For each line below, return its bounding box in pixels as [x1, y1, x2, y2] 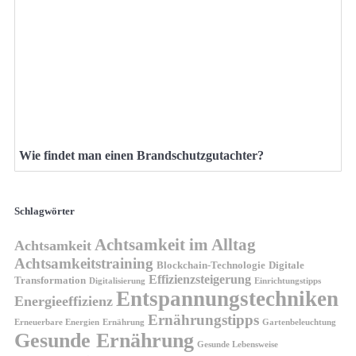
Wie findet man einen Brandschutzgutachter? [19, 148, 264, 162]
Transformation [14, 273, 86, 286]
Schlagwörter [14, 204, 75, 217]
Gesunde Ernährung [14, 328, 194, 352]
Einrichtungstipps [254, 275, 321, 285]
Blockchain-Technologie [157, 258, 265, 271]
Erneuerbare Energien [14, 316, 99, 327]
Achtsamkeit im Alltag [95, 234, 256, 254]
